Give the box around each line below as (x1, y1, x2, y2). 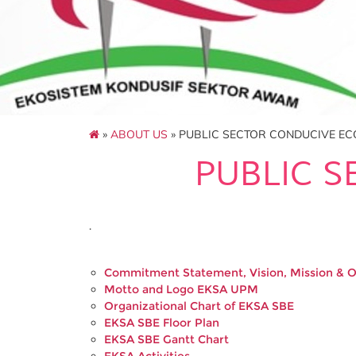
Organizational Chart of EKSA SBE (104, 298, 294, 313)
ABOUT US (110, 126, 168, 141)
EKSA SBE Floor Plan (104, 315, 219, 330)
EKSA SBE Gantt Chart (104, 331, 229, 346)
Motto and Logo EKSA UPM (104, 281, 258, 296)
